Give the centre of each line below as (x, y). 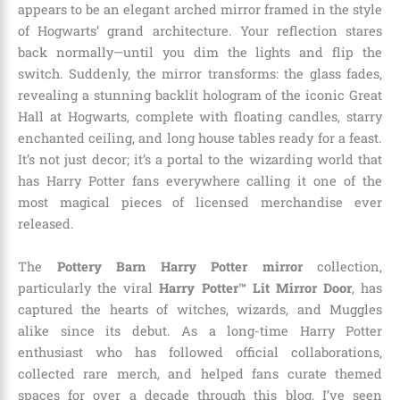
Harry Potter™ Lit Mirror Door (255, 287)
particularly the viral (89, 287)
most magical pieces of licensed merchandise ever (200, 203)
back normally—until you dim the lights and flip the (200, 53)
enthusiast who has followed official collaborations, (200, 352)
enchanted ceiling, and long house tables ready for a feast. (200, 138)
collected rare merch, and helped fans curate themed (200, 373)
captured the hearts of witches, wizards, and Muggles (200, 309)
